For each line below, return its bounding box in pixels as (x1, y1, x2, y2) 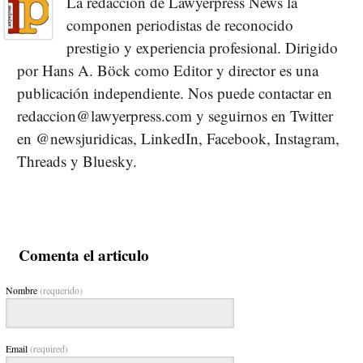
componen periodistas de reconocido (66, 14, 293, 35)
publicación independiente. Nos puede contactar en (17, 82, 332, 103)
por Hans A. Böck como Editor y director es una (17, 59, 318, 80)
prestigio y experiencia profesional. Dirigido (66, 36, 338, 58)
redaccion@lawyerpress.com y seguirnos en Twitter (17, 105, 333, 126)
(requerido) (40, 284, 83, 297)
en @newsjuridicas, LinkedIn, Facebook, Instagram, (17, 127, 340, 148)
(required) (30, 342, 68, 356)
